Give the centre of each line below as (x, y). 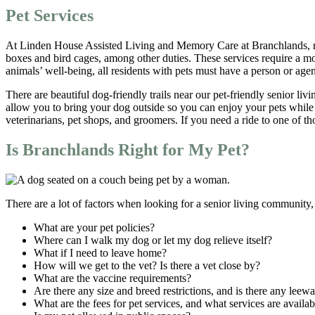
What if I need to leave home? (100, 253)
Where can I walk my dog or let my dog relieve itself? (153, 240)
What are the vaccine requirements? (112, 278)
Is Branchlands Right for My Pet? (128, 150)
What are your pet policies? (94, 228)
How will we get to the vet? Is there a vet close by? (147, 266)
